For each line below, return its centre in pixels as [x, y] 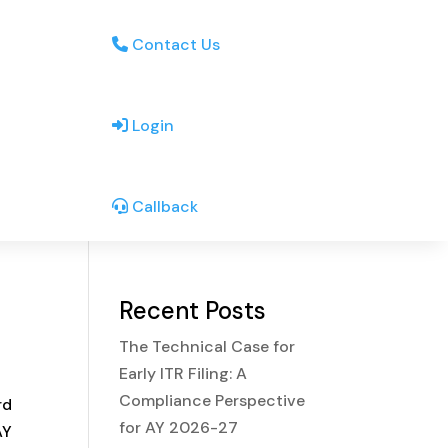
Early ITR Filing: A [183, 373]
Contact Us [174, 44]
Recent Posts [193, 310]
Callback [163, 206]
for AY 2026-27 [179, 427]
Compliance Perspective [212, 400]
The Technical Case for [207, 346]
